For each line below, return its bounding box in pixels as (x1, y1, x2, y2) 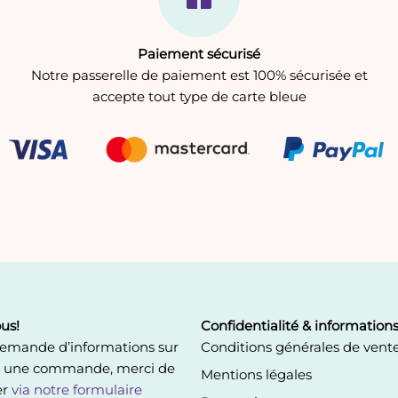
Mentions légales (201, 366, 313, 383)
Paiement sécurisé (138, 45, 260, 63)
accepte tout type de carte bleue (92, 88, 306, 106)
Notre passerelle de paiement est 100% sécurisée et (30, 67, 368, 84)
